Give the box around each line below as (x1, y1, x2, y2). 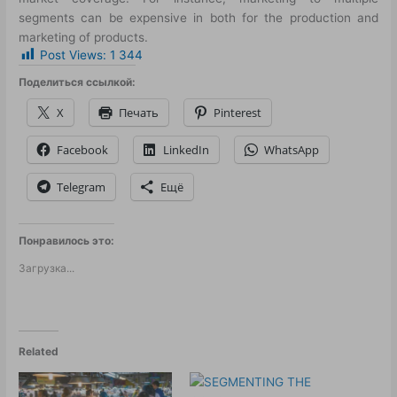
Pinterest (214, 105, 262, 121)
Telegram (57, 179, 106, 196)
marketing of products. (19, 30, 149, 45)
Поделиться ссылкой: (19, 75, 136, 90)
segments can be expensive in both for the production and (19, 11, 378, 26)
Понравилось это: (19, 234, 115, 248)
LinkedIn (163, 142, 210, 159)
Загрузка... (19, 261, 75, 276)
